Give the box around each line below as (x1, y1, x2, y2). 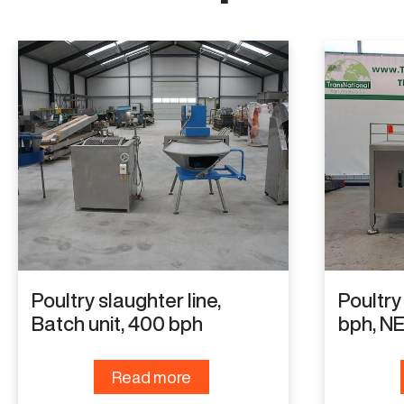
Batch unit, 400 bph (32, 313, 203, 334)
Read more (111, 368, 191, 385)
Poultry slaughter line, (32, 289, 221, 310)
